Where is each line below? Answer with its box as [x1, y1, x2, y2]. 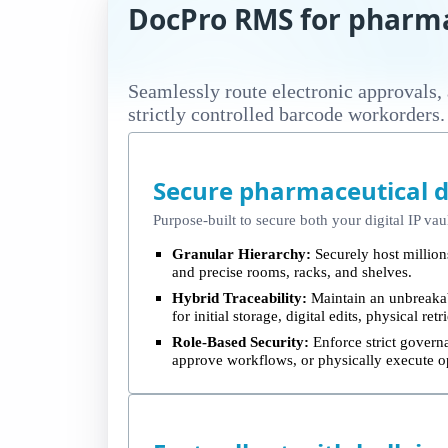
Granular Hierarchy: [172, 244, 312, 262]
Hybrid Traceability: [172, 288, 308, 306]
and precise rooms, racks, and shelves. [172, 262, 413, 280]
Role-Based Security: [172, 332, 310, 350]
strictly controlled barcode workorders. [128, 102, 445, 125]
